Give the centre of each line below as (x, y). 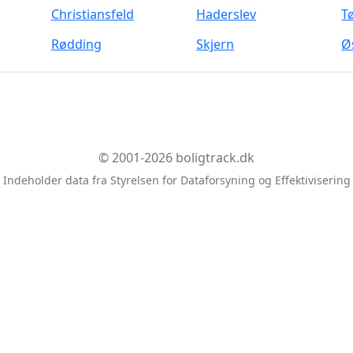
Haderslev (226, 14)
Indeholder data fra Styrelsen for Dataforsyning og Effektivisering (176, 180)
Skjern (215, 44)
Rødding (76, 44)
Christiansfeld (92, 14)
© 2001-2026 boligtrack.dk (176, 158)
